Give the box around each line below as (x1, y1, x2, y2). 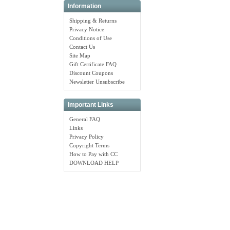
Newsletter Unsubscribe (69, 78, 125, 85)
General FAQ (69, 116, 100, 122)
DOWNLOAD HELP (69, 159, 119, 166)
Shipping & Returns (69, 17, 117, 24)
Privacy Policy (69, 133, 104, 140)
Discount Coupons (69, 69, 113, 76)
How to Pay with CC (69, 150, 118, 157)
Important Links (68, 101, 114, 109)
